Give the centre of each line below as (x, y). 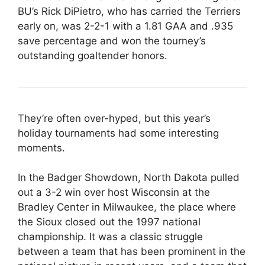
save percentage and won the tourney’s (112, 41)
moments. (41, 148)
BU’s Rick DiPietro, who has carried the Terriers (129, 11)
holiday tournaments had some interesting (118, 133)
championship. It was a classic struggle (110, 237)
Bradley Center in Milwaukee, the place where (127, 207)
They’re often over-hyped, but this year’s (114, 118)
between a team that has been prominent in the (132, 251)
